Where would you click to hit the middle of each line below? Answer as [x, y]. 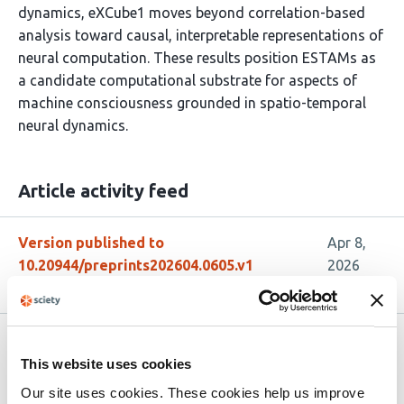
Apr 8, [346, 243]
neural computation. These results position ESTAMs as [197, 58]
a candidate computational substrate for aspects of [188, 80]
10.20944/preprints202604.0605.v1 [136, 265]
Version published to [91, 243]
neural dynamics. [73, 125]
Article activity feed [103, 191]
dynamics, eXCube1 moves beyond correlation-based [192, 13]
